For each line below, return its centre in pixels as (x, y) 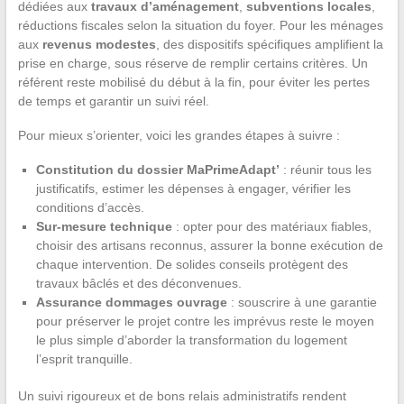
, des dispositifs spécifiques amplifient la (269, 45)
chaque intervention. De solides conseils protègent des (192, 265)
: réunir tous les (325, 170)
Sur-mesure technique (104, 227)
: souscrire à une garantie (302, 303)
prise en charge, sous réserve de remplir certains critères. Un (193, 64)
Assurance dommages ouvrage (131, 303)
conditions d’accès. (90, 208)
